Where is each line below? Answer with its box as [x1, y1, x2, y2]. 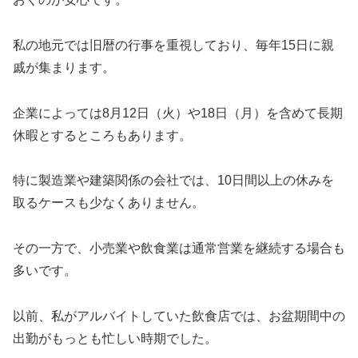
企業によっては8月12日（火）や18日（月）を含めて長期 [13, 105, 343, 120]
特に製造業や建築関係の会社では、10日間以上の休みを [13, 173, 334, 188]
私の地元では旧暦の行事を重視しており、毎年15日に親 [13, 38, 334, 52]
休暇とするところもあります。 [13, 128, 192, 142]
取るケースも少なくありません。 [13, 196, 205, 210]
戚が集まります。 [13, 60, 115, 74]
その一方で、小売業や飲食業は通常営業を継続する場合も [13, 241, 345, 256]
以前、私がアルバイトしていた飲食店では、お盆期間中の [13, 308, 345, 323]
